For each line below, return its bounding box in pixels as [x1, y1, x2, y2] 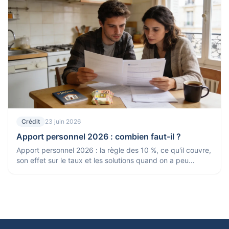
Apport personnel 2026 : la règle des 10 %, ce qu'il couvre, [16, 146, 211, 154]
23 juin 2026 [45, 118, 81, 125]
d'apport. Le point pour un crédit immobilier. [16, 166, 163, 175]
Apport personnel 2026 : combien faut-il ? [16, 131, 181, 142]
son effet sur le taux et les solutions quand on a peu [16, 156, 189, 165]
